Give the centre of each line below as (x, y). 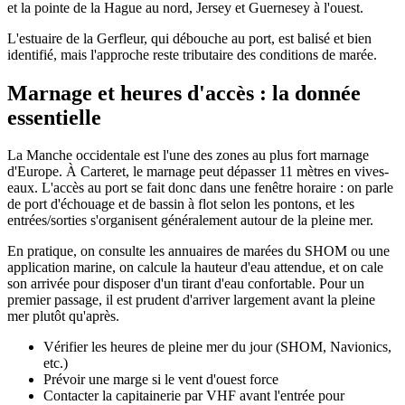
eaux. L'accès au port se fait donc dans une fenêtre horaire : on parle (200, 188)
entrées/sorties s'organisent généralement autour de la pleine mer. (190, 221)
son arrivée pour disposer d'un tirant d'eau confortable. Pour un (186, 284)
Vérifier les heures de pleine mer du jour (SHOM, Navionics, (217, 347)
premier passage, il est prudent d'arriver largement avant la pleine (191, 300)
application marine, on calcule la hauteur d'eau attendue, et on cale (195, 268)
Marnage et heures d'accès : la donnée (184, 93)
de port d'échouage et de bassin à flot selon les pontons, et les (181, 204)
